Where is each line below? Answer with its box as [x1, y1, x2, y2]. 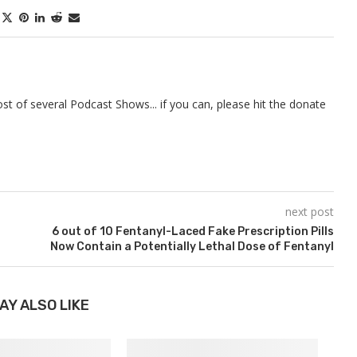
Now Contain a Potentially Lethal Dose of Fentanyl [49, 240, 334, 253]
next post [284, 204, 334, 219]
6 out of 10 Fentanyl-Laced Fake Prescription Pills [51, 225, 334, 238]
